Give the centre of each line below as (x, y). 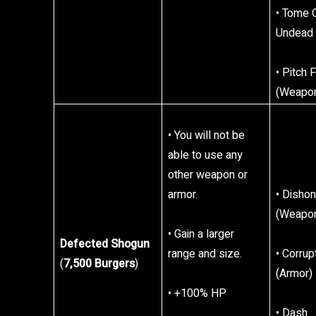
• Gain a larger (201, 234)
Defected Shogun (105, 244)
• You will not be (206, 135)
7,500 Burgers (99, 264)
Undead (294, 33)
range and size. (205, 254)
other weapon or (208, 175)
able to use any (205, 155)
